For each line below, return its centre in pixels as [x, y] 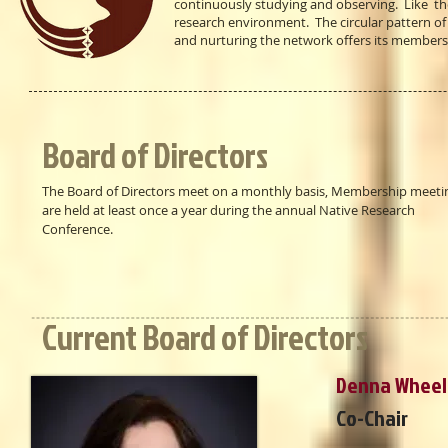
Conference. [77, 229]
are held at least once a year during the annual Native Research [228, 210]
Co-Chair [372, 417]
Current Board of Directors [205, 337]
